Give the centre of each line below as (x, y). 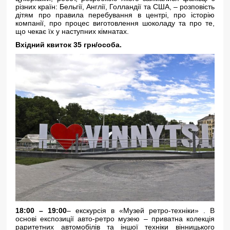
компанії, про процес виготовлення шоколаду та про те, (115, 23)
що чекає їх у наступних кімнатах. (72, 31)
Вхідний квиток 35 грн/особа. (69, 45)
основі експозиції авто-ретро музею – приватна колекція (115, 219)
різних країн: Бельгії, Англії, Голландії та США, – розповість (115, 7)
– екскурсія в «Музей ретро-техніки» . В (141, 210)
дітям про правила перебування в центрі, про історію (115, 15)
